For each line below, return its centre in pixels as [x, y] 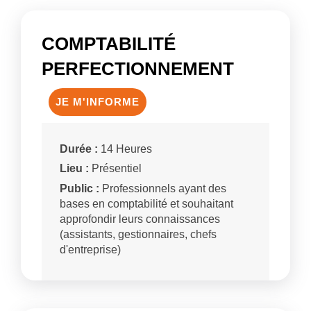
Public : [80, 188]
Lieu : [75, 169]
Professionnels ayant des [163, 188]
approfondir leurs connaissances [140, 219]
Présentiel [116, 169]
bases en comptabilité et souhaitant [147, 203]
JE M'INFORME [98, 102]
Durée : [79, 149]
